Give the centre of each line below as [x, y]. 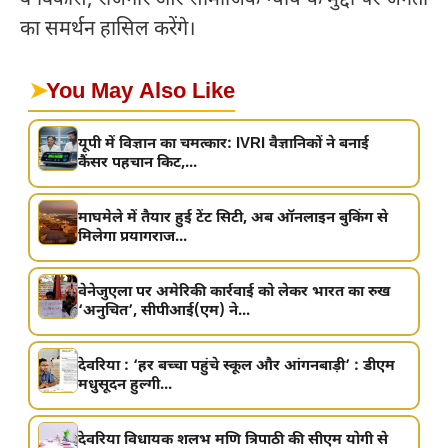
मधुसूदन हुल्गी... [125, 385]
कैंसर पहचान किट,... [138, 163]
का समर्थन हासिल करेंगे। [108, 30]
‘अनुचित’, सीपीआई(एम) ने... [164, 311]
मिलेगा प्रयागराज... [133, 237]
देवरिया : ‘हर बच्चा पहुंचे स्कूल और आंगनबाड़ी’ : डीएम [237, 366]
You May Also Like [140, 93]
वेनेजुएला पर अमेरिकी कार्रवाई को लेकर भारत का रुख [234, 292]
